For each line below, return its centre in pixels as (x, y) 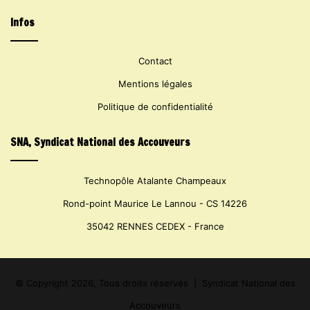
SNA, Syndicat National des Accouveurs (100, 142)
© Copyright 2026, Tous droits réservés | (108, 283)
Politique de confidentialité (155, 106)
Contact (155, 61)
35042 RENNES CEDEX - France (155, 226)
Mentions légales (155, 83)
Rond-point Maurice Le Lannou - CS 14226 (155, 203)
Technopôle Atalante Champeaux (155, 180)
